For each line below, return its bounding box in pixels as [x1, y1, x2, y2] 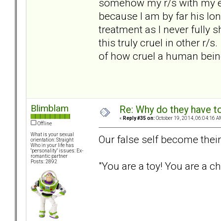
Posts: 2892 [31, 159, 57, 165]
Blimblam [31, 103, 69, 114]
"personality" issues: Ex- [31, 148, 83, 154]
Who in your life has [31, 143, 74, 148]
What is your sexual [31, 132, 74, 138]
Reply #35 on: [123, 115, 155, 121]
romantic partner [31, 153, 68, 159]
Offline [37, 121, 52, 127]
